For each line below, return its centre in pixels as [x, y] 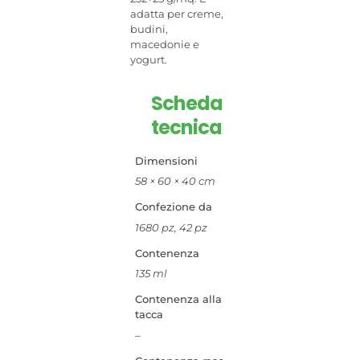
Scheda [186, 103]
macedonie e [165, 44]
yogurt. [149, 59]
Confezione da [173, 207]
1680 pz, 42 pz [171, 227]
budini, [149, 29]
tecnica [186, 127]
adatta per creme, [177, 14]
